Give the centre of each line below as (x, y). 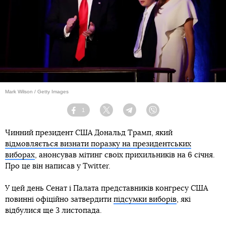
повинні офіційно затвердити (59, 199)
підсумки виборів (145, 199)
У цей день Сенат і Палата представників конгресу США (106, 188)
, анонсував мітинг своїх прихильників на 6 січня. (125, 155)
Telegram (147, 114)
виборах (20, 155)
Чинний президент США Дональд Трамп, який (89, 133)
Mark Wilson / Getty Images (37, 91)
